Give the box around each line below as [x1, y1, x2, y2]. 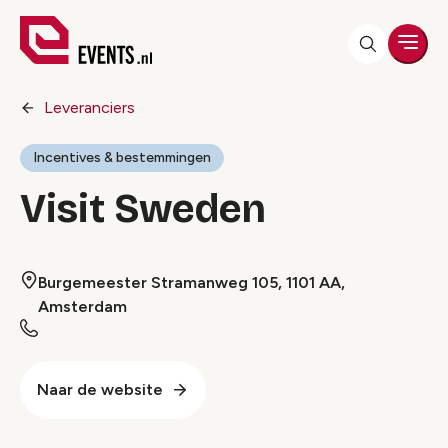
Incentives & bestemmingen [33, 149, 211, 166]
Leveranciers [44, 98, 135, 117]
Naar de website [37, 380, 163, 399]
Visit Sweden [20, 185, 266, 233]
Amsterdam [38, 297, 127, 316]
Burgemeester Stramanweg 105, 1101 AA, [38, 273, 345, 292]
